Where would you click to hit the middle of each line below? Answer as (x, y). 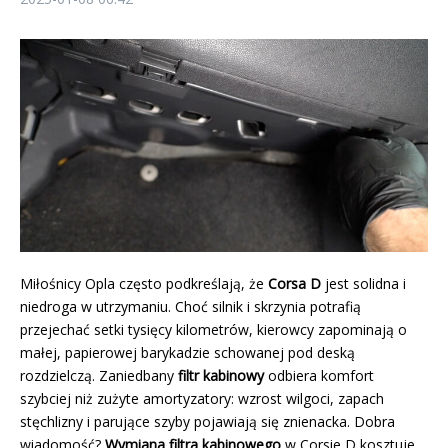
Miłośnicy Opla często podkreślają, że (144, 284)
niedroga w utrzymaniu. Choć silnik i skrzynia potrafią (190, 307)
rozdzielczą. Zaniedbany (99, 376)
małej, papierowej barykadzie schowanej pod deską (187, 353)
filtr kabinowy (221, 376)
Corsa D (294, 284)
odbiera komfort (319, 376)
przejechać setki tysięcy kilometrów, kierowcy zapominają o (213, 330)
